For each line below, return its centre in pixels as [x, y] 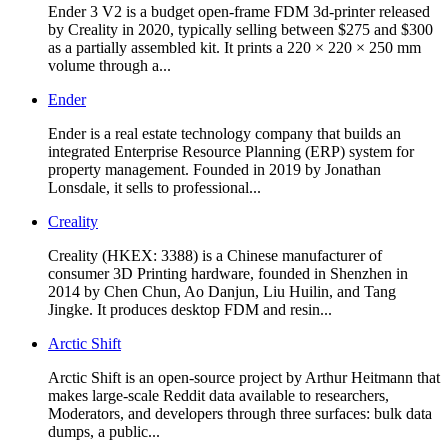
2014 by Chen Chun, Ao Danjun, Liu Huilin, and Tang [222, 291]
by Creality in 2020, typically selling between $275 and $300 [240, 29]
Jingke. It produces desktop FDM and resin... [190, 309]
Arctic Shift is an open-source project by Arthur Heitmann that [244, 377]
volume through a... [109, 65]
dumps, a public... [104, 431]
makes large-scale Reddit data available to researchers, [218, 395]
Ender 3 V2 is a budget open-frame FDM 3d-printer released [239, 11]
